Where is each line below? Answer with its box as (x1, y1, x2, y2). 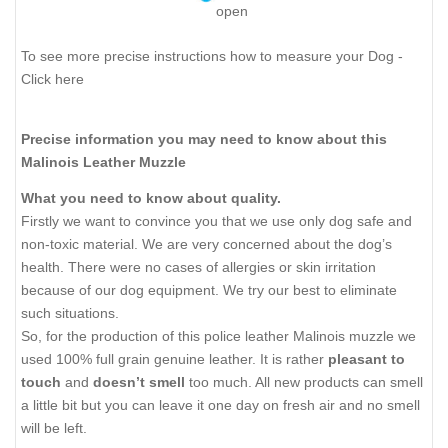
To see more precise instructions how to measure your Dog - (21, 48, 403, 65)
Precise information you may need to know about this (21, 130, 387, 147)
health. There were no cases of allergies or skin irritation (21, 259, 376, 276)
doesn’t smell (93, 374, 185, 391)
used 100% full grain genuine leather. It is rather (21, 351, 324, 368)
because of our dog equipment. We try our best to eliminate (21, 282, 397, 299)
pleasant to (324, 351, 405, 368)
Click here (21, 71, 84, 88)
